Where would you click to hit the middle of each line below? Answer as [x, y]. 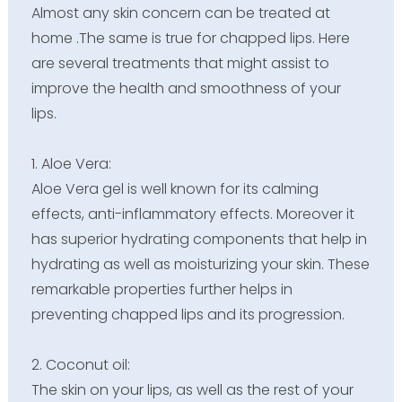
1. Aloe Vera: [71, 164]
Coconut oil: [87, 365]
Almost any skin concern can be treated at [180, 13]
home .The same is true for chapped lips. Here [190, 39]
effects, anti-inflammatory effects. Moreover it [192, 214]
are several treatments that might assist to [180, 64]
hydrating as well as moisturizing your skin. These [200, 265]
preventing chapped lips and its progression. [188, 315]
